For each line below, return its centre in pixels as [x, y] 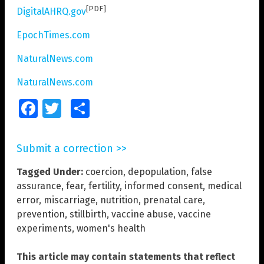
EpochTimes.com [53, 35]
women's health [111, 229]
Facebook [54, 109]
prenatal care [173, 200]
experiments [44, 229]
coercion [104, 172]
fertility [104, 186]
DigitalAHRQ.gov [51, 12]
